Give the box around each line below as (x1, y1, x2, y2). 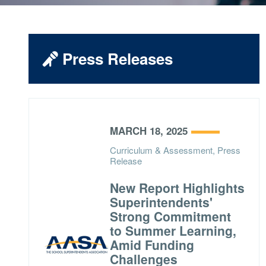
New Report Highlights (109, 179, 245, 197)
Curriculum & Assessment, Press (109, 144, 240, 156)
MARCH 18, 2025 (109, 123, 188, 138)
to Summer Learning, (109, 221, 236, 239)
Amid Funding (109, 236, 194, 254)
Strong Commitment (109, 207, 231, 225)
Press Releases (58, 47, 173, 69)
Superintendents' (109, 193, 213, 211)
